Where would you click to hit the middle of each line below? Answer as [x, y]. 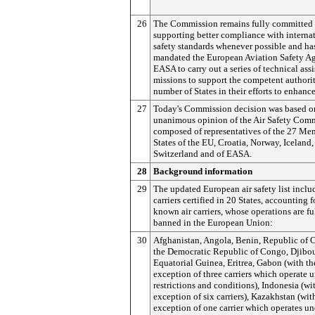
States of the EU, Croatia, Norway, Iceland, [233, 142]
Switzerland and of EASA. [202, 154]
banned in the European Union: [213, 223]
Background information [203, 171]
